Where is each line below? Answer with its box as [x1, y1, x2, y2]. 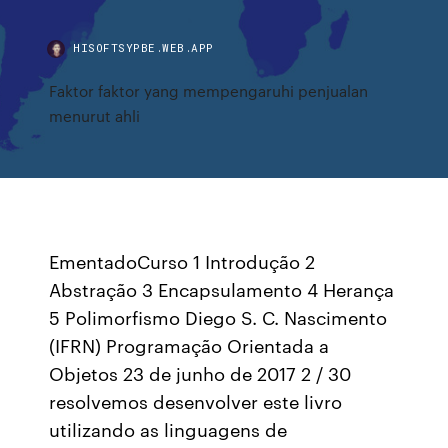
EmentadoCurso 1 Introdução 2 [49, 248, 316, 274]
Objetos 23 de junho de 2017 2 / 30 [49, 360, 352, 386]
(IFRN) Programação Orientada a [49, 332, 330, 358]
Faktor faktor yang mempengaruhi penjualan [49, 80, 369, 101]
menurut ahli [49, 105, 141, 126]
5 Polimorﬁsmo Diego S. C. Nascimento [49, 304, 388, 330]
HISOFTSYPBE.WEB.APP [73, 40, 214, 55]
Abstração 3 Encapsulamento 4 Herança [49, 276, 395, 302]
